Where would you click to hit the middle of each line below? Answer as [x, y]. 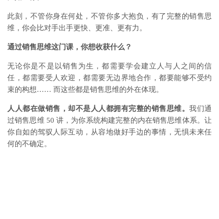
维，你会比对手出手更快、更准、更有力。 [77, 28]
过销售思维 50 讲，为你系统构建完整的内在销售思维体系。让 [109, 120]
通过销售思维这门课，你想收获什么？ [70, 47]
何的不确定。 [29, 143]
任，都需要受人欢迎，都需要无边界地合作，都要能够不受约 [109, 77]
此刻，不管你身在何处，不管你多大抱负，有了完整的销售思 [109, 16]
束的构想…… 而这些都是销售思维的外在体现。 [85, 89]
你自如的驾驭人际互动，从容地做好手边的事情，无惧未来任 [109, 132]
